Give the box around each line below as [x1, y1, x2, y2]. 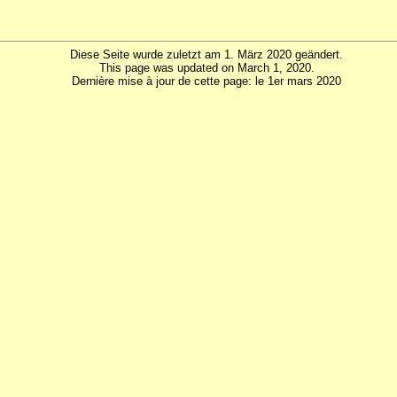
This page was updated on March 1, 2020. [98, 60, 315, 74]
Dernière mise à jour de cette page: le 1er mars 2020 [72, 74, 342, 88]
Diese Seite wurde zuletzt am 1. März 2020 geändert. [70, 47, 344, 61]
